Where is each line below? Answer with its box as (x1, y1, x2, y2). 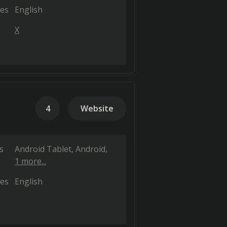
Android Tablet (15, 143, 71, 155)
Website (81, 103, 113, 114)
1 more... (15, 156, 46, 167)
